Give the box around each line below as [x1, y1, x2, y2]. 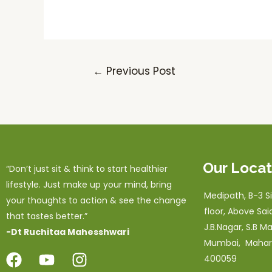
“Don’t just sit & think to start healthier [6, 163, 168, 175]
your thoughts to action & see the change [6, 194, 186, 207]
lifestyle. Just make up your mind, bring [6, 178, 172, 191]
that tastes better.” [6, 210, 87, 223]
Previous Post [103, 64, 175, 79]
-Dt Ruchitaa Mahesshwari [6, 226, 129, 239]
